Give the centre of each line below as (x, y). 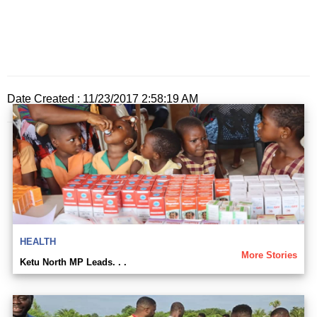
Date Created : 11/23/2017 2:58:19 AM (103, 98)
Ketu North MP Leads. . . (73, 262)
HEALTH (38, 241)
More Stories (269, 255)
